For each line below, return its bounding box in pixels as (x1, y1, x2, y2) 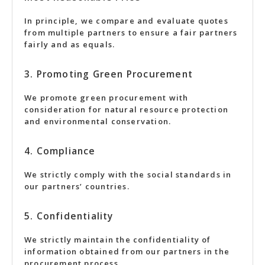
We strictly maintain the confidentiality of (24, 234, 211, 245)
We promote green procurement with (24, 92, 189, 103)
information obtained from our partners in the (24, 246, 230, 257)
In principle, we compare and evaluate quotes (24, 15, 228, 26)
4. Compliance (24, 144, 96, 157)
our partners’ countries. (24, 181, 130, 192)
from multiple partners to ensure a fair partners (24, 27, 238, 38)
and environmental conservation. (24, 116, 172, 127)
